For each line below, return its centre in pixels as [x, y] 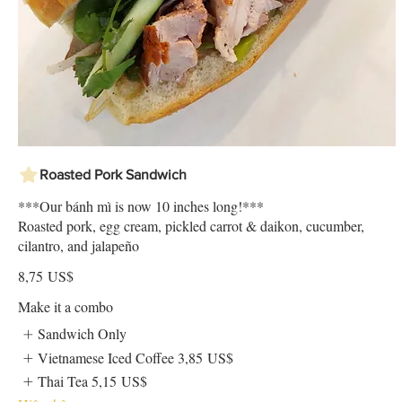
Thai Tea [63, 381]
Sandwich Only [83, 334]
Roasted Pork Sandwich [113, 175]
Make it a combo [66, 307]
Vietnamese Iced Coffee [106, 357]
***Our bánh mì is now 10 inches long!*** [141, 206]
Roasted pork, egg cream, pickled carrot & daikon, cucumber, [191, 226]
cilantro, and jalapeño [79, 246]
